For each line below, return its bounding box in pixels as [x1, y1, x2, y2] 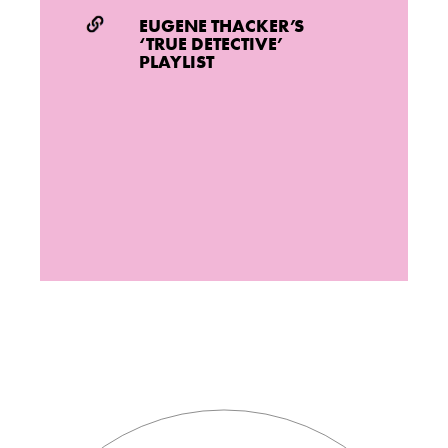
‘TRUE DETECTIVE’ [139, 32, 284, 56]
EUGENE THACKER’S [139, 14, 305, 38]
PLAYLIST [139, 50, 215, 74]
